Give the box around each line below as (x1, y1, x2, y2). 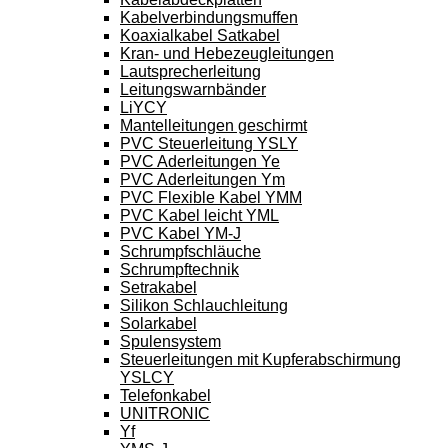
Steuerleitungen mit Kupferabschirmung (120, 350, 401, 368)
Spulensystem (120, 332, 221, 350)
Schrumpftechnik (120, 260, 239, 278)
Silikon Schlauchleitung (120, 296, 288, 314)
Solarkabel (120, 314, 197, 332)
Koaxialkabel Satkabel (120, 26, 280, 44)
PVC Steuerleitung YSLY (120, 134, 298, 152)
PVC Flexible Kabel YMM (120, 188, 302, 206)
